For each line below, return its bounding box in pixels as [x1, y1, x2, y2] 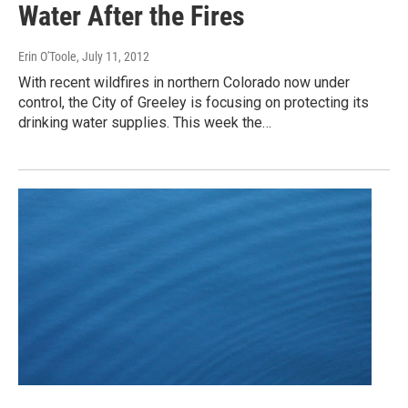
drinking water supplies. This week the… [18, 113, 271, 131]
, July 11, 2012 [76, 48, 149, 64]
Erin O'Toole [18, 48, 76, 64]
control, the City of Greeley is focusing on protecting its [18, 93, 369, 111]
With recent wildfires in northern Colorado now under [18, 73, 350, 91]
